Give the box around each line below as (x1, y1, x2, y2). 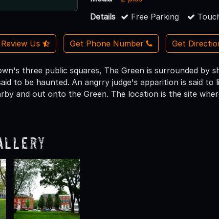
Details (90, 11, 116, 22)
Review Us (1, 38, 43, 48)
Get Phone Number (69, 38, 144, 48)
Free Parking (129, 11, 179, 22)
